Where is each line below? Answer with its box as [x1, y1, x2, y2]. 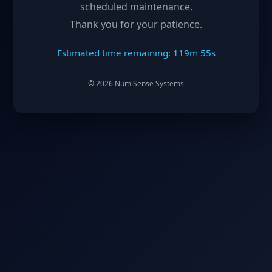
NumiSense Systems [113, 78, 184, 89]
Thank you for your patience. [70, 17, 202, 31]
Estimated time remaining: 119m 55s [56, 46, 216, 59]
